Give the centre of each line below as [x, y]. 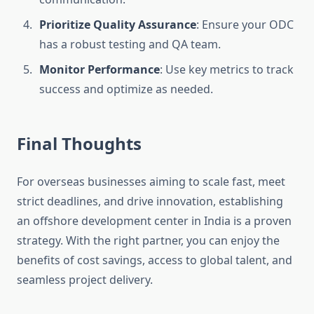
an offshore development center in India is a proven [154, 221]
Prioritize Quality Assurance [118, 25]
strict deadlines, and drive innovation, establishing [150, 202]
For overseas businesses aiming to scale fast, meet [151, 182]
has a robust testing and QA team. [130, 45]
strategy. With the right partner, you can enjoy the [148, 241]
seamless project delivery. [85, 280]
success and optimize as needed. [126, 89]
